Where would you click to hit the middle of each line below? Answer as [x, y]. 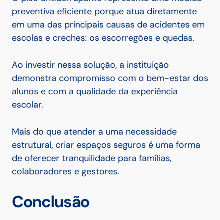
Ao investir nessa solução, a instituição [90, 65]
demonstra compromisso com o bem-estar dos [110, 78]
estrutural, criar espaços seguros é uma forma [106, 145]
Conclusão [51, 202]
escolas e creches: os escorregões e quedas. [103, 38]
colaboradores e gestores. [66, 172]
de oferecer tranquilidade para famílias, [92, 158]
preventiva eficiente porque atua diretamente [104, 12]
